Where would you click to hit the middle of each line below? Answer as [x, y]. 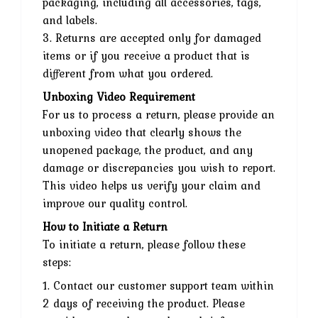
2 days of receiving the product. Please [144, 303]
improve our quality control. [115, 203]
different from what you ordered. [128, 73]
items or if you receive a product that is [146, 55]
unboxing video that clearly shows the [142, 132]
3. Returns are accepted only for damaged [152, 37]
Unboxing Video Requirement [119, 96]
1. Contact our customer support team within [158, 285]
